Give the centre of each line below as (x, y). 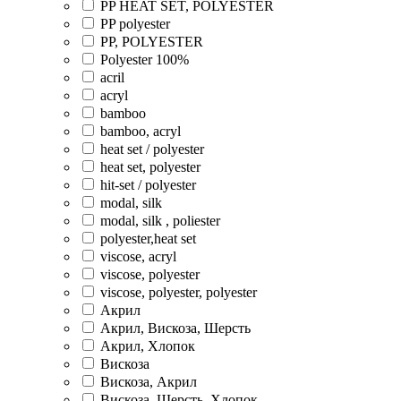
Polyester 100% (145, 59)
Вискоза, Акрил (149, 381)
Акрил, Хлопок (148, 346)
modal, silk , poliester (160, 220)
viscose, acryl (138, 256)
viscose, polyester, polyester (179, 292)
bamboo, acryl (141, 131)
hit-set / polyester (148, 184)
